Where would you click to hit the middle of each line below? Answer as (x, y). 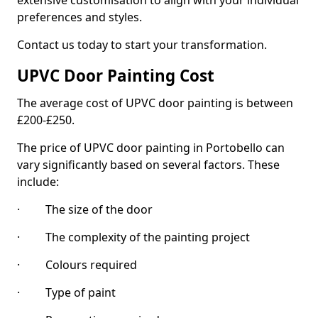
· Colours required (77, 265)
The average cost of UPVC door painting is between (155, 103)
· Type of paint (66, 292)
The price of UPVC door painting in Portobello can (151, 148)
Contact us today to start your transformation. (142, 45)
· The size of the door (85, 209)
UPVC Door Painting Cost (116, 76)
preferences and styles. (79, 17)
